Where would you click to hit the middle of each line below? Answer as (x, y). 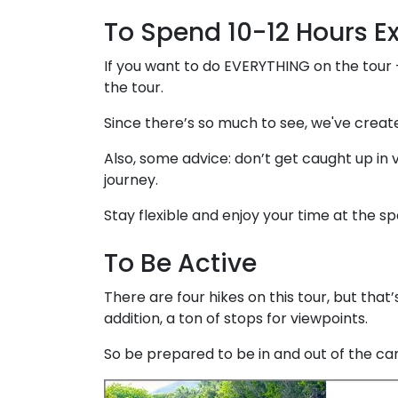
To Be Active (180, 264)
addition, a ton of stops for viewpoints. (236, 319)
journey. (133, 180)
